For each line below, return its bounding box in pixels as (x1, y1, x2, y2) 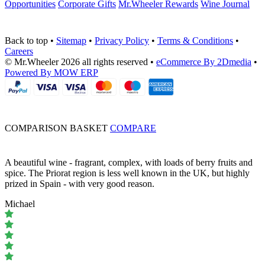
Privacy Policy (95, 35, 149, 46)
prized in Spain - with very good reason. (5, 179, 154, 189)
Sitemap (56, 35, 86, 46)
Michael (5, 199, 35, 209)
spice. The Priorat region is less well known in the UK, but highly (5, 168, 250, 179)
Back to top (5, 35, 48, 46)
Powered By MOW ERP (5, 67, 98, 78)
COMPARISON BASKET (5, 123, 108, 134)
